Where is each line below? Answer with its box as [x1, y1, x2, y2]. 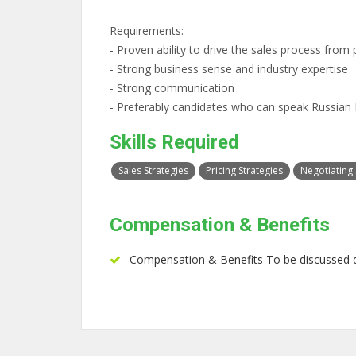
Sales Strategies [118, 164, 188, 177]
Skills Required [110, 131, 239, 153]
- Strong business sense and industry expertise [110, 61, 348, 76]
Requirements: [110, 23, 184, 38]
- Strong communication [110, 80, 234, 95]
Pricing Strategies [206, 164, 283, 177]
